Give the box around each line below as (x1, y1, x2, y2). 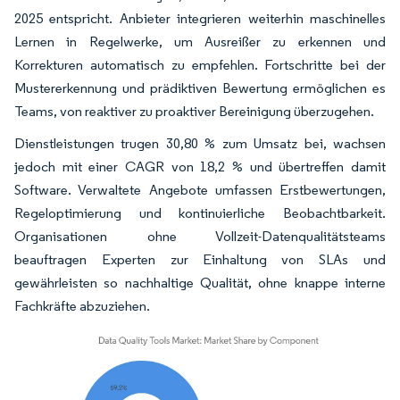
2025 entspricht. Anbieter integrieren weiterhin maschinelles (14, 9, 386, 27)
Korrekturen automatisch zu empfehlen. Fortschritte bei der (14, 55, 386, 73)
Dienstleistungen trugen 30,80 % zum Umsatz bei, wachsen (14, 134, 386, 152)
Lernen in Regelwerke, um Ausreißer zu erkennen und (14, 32, 386, 50)
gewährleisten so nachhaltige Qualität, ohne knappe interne (14, 273, 386, 291)
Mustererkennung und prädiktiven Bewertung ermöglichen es (14, 79, 386, 96)
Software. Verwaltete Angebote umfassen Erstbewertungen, (14, 180, 386, 198)
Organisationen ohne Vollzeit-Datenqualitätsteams (14, 227, 386, 245)
